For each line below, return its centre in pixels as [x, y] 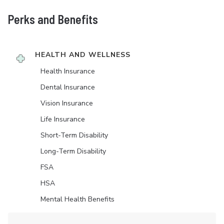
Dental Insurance [68, 87]
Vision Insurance [67, 103]
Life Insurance [63, 119]
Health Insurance [68, 71]
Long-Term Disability [73, 151]
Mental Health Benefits [77, 199]
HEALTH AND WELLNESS [83, 55]
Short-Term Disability [74, 135]
